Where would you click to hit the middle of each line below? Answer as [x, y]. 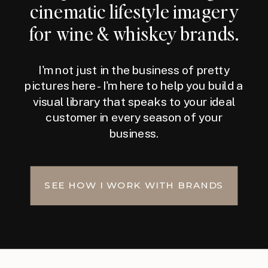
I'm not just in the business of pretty [134, 69]
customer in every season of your [134, 117]
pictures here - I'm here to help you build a [134, 85]
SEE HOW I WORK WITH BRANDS [134, 185]
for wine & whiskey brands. [135, 33]
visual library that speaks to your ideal [134, 101]
